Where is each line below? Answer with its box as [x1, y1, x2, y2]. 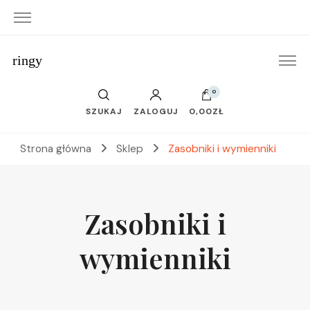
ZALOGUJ [133, 106, 178, 117]
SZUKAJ [86, 106, 122, 117]
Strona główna [20, 142, 91, 156]
